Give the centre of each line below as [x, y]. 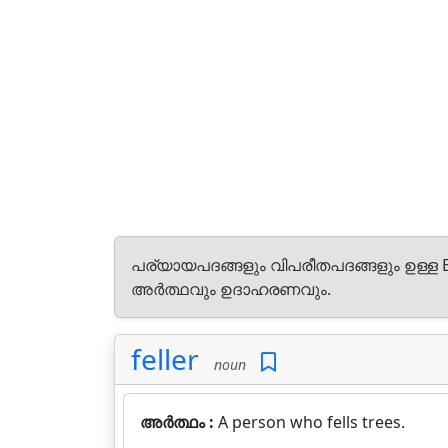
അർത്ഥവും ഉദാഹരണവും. [231, 289]
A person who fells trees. [311, 422]
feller [165, 359]
